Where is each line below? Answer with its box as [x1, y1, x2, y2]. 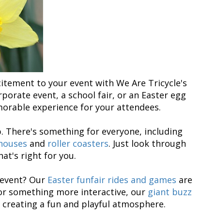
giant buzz [145, 186, 192, 198]
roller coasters [47, 137, 108, 149]
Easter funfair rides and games [47, 173, 176, 186]
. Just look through [108, 137, 186, 149]
